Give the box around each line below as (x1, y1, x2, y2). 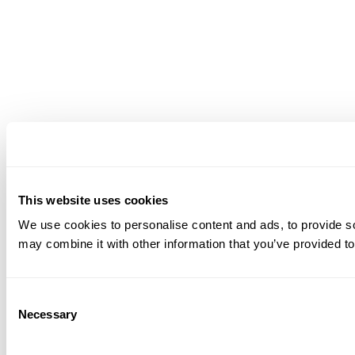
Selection (6, 311, 54, 324)
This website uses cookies (18, 193, 169, 207)
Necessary (18, 307, 77, 321)
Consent (6, 292, 50, 305)
